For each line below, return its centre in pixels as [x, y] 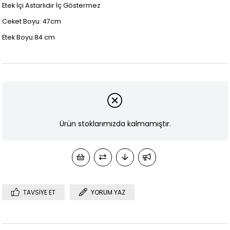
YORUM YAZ [108, 193]
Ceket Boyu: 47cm [32, 21]
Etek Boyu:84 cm [29, 37]
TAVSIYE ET [40, 193]
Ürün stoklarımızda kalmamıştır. [115, 124]
